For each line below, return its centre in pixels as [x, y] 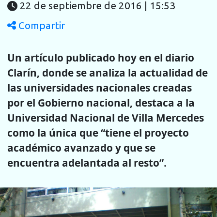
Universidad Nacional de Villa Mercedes [106, 117]
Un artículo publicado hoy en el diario [101, 57]
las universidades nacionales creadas [100, 87]
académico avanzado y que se [81, 147]
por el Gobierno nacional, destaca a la [101, 102]
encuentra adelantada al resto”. [87, 163]
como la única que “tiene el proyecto [98, 132]
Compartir [40, 26]
